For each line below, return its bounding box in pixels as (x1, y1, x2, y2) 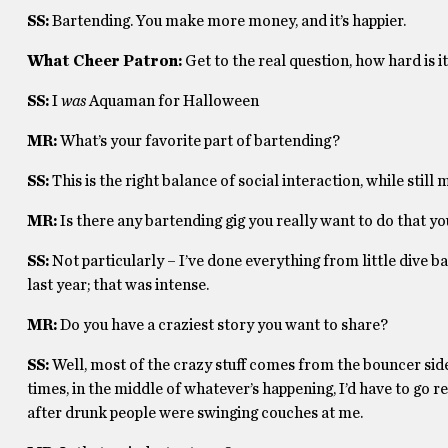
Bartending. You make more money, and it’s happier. (51, 13, 406, 29)
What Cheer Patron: (26, 53, 182, 69)
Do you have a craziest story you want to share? (59, 317, 391, 333)
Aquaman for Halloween (85, 93, 259, 109)
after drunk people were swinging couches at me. (26, 405, 363, 421)
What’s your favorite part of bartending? (59, 133, 343, 149)
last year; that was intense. (26, 277, 209, 293)
